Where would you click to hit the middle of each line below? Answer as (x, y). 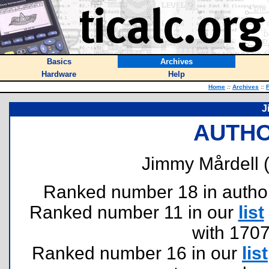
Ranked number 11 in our (134, 212)
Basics (59, 62)
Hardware (59, 74)
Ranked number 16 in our (137, 253)
